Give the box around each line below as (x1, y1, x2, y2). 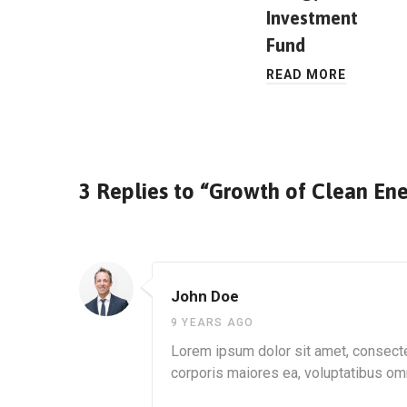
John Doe (171, 287, 239, 306)
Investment (266, 7, 358, 29)
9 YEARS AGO (171, 316, 254, 330)
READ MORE (266, 67, 346, 83)
